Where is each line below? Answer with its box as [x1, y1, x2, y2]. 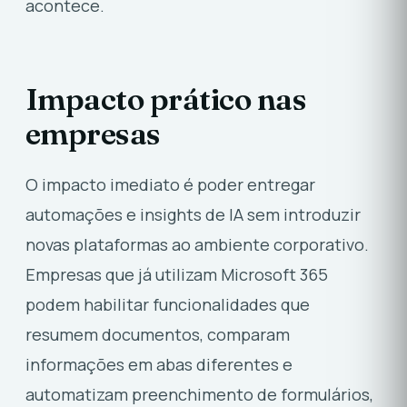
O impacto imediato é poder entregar [25, 173, 315, 195]
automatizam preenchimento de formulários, [25, 382, 373, 405]
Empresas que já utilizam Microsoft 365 [25, 263, 328, 285]
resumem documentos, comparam [25, 323, 290, 345]
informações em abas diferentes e [25, 352, 293, 375]
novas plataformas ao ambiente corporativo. [25, 233, 369, 255]
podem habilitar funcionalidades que [25, 293, 310, 315]
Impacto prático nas [25, 79, 307, 117]
